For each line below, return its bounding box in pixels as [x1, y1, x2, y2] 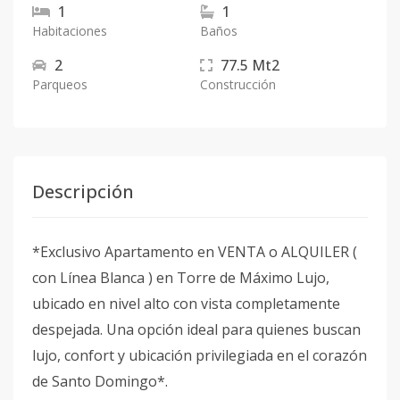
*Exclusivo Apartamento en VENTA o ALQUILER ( [32, 242, 357, 262]
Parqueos [32, 76, 87, 93]
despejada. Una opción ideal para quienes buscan [32, 320, 361, 339]
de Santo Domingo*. [32, 371, 168, 391]
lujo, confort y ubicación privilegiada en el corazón [32, 346, 367, 365]
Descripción [32, 179, 134, 204]
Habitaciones [32, 22, 107, 39]
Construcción [200, 76, 276, 93]
